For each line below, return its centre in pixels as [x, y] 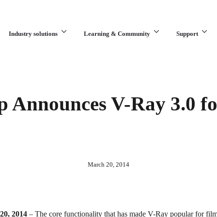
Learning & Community [117, 34]
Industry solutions [33, 34]
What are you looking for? [108, 65]
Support [187, 34]
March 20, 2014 [108, 164]
